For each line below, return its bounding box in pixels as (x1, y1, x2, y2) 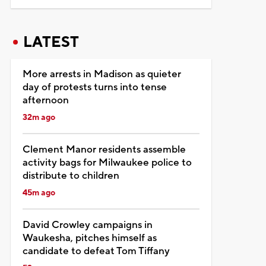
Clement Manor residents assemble (22, 142, 186, 156)
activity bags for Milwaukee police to (22, 156, 192, 169)
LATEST (23, 32, 79, 52)
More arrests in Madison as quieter (22, 67, 181, 81)
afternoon (22, 93, 69, 107)
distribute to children (22, 169, 119, 182)
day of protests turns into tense (22, 80, 167, 94)
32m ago (22, 112, 55, 123)
